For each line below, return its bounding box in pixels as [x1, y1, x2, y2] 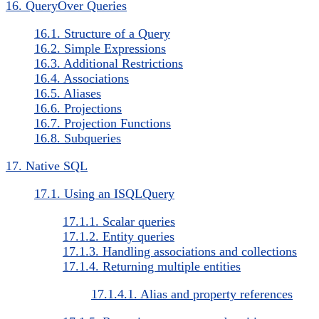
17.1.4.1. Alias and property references [91, 286, 293, 301]
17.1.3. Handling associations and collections [63, 244, 297, 258]
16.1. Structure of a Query [34, 26, 170, 41]
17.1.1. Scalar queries [63, 214, 175, 229]
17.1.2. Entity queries [63, 229, 174, 244]
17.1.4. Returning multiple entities [63, 258, 241, 273]
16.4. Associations [34, 70, 129, 85]
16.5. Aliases [34, 85, 101, 100]
